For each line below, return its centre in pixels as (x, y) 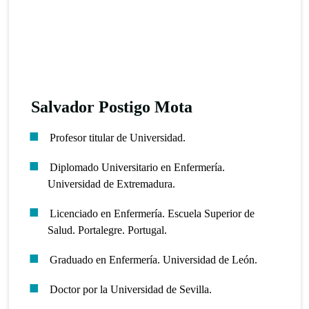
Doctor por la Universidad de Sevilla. (130, 289)
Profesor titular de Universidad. (117, 137)
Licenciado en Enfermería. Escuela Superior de (152, 213)
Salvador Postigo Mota (112, 107)
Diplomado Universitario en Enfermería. (137, 167)
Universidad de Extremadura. (112, 183)
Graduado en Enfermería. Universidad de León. (153, 259)
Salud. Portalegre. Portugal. (108, 230)
